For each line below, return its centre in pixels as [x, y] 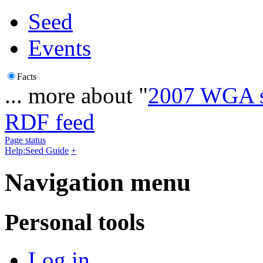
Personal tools [75, 222]
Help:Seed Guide [37, 150]
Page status [25, 140]
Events [60, 48]
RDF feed [50, 122]
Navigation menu [98, 182]
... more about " [76, 95]
